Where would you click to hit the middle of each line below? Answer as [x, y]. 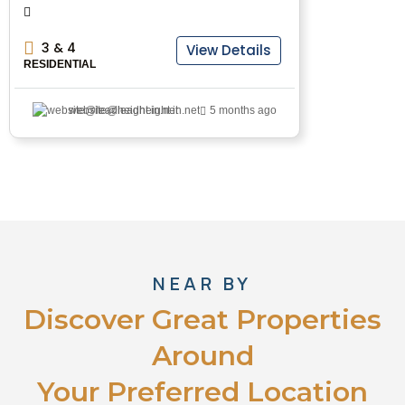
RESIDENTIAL [60, 65]
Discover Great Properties [202, 320]
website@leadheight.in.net [134, 111]
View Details [229, 51]
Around [202, 356]
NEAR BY [202, 284]
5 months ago [243, 111]
